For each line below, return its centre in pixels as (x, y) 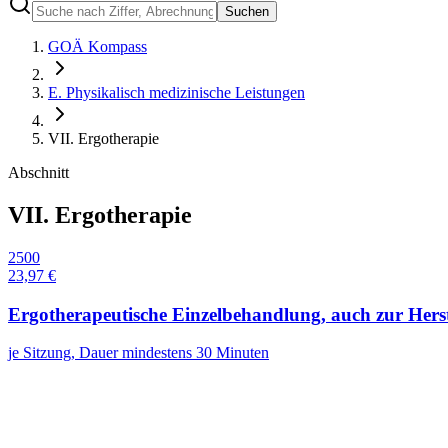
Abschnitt (38, 172)
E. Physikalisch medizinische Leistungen (176, 92)
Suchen (247, 11)
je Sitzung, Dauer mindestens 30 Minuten (138, 353)
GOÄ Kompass (97, 46)
